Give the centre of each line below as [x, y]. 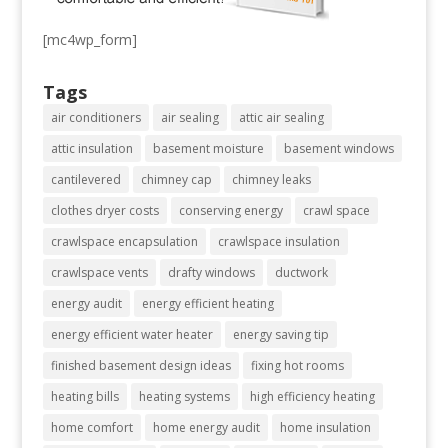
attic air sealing [281, 117]
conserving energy [230, 210]
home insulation [325, 427]
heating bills [84, 396]
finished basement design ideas [140, 365]
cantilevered [85, 179]
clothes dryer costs [104, 210]
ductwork [301, 272]
